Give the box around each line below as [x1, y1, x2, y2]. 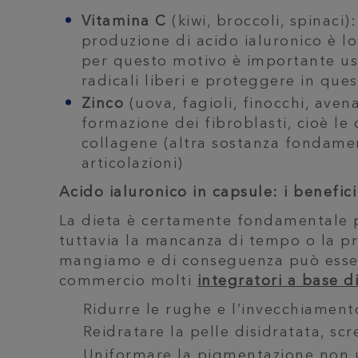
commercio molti [58, 274, 197, 289]
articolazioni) [81, 157, 184, 172]
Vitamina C [81, 14, 167, 29]
